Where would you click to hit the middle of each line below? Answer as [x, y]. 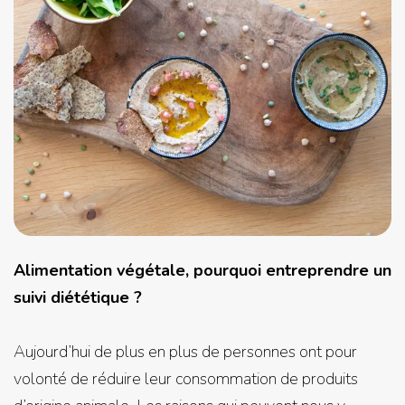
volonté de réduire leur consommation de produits [186, 379]
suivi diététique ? [78, 297]
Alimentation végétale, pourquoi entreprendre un [202, 270]
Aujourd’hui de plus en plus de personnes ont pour [185, 352]
